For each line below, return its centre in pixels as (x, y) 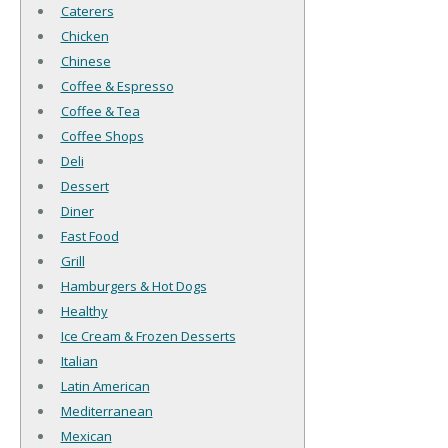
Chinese (85, 61)
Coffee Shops (102, 136)
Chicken (84, 36)
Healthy (84, 311)
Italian (79, 361)
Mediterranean (106, 411)
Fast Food (89, 236)
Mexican (86, 436)
